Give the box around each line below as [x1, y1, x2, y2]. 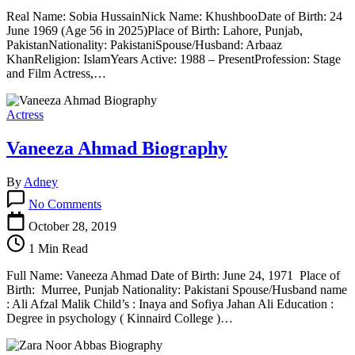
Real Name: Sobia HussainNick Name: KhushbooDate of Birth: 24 [6, 9, 342, 23]
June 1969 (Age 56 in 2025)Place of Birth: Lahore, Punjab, [6, 23, 303, 37]
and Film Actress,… [6, 66, 106, 80]
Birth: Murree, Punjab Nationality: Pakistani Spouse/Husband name [6, 282, 347, 296]
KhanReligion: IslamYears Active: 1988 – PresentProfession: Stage [6, 52, 341, 66]
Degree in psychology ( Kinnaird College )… [6, 311, 233, 325]
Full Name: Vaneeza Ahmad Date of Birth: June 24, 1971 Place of [6, 268, 340, 282]
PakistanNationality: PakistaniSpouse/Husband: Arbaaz [6, 37, 282, 52]
